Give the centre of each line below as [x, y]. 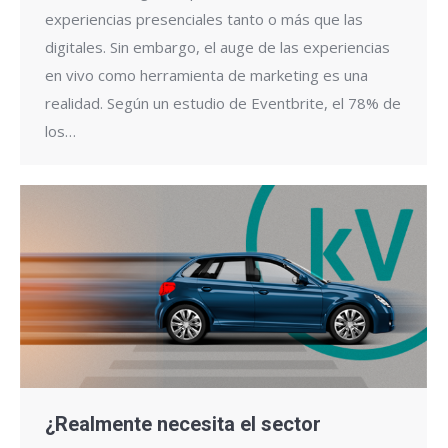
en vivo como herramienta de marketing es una [206, 75]
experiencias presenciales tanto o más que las [204, 19]
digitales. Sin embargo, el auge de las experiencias [217, 47]
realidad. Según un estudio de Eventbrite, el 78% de [223, 103]
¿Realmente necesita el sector [183, 424]
